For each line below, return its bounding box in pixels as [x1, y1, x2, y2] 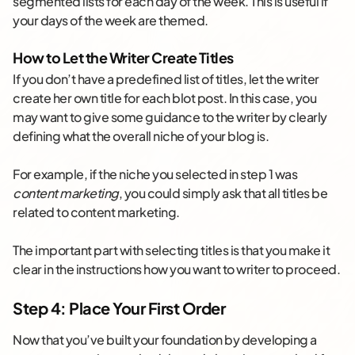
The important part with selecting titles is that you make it [13, 242, 330, 259]
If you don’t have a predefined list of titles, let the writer [13, 71, 319, 88]
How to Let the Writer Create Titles [13, 48, 234, 67]
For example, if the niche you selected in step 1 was [13, 166, 297, 183]
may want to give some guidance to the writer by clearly [13, 109, 327, 126]
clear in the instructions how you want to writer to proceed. [13, 261, 340, 278]
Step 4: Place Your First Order [13, 298, 225, 319]
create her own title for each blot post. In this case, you [13, 90, 316, 107]
